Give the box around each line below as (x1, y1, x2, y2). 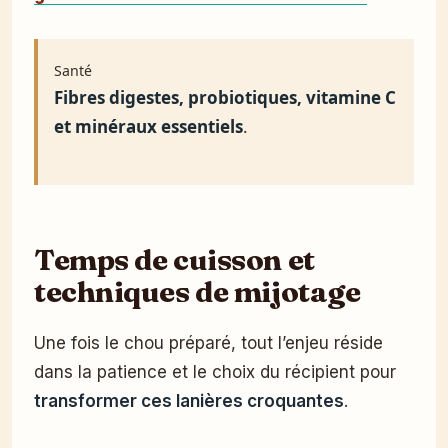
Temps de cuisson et (34, 240, 315, 277)
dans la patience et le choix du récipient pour (34, 361, 396, 382)
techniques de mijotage (34, 272, 361, 309)
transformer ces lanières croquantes (34, 390, 344, 411)
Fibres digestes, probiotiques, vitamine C (54, 85, 396, 109)
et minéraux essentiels (54, 114, 243, 138)
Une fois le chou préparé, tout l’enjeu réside (34, 332, 383, 353)
